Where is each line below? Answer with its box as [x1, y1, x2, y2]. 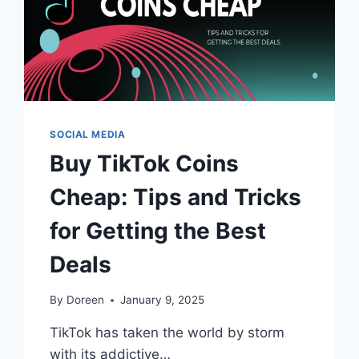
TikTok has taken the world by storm [50, 325, 285, 341]
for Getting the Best [50, 216, 267, 244]
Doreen [66, 293, 104, 307]
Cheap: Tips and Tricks [50, 183, 302, 211]
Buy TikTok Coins [50, 149, 240, 177]
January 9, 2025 [119, 293, 204, 307]
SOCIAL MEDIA [50, 127, 126, 140]
